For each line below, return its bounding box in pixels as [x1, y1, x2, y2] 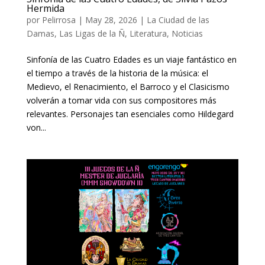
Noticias [171, 28, 203, 40]
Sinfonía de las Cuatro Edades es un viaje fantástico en [26, 54, 237, 66]
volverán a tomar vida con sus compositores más [26, 95, 216, 106]
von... [26, 122, 46, 134]
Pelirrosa [41, 14, 76, 26]
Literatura [129, 28, 167, 40]
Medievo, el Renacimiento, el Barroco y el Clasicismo [26, 81, 230, 93]
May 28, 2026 [85, 14, 137, 26]
